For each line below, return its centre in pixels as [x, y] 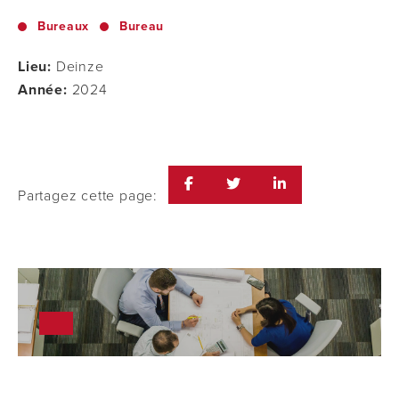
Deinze [78, 67]
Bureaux [63, 26]
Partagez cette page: [88, 195]
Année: [43, 90]
